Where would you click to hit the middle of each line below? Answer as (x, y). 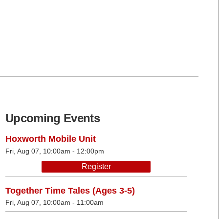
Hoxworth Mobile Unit (51, 139)
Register (96, 166)
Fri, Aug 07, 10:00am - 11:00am (55, 203)
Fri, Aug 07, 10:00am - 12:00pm (55, 151)
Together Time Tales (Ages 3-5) (70, 190)
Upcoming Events (53, 118)
